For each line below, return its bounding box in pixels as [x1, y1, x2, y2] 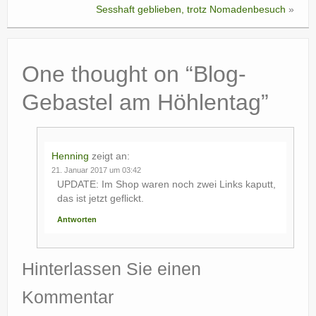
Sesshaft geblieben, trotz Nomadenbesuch [96, 3, 286, 15]
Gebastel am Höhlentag [22, 89, 261, 115]
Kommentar [22, 287, 114, 307]
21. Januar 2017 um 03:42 [51, 165, 141, 174]
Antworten [57, 214, 97, 224]
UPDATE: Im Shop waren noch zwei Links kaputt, [57, 178, 276, 190]
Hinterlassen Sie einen [22, 259, 201, 279]
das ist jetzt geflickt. [57, 192, 144, 204]
